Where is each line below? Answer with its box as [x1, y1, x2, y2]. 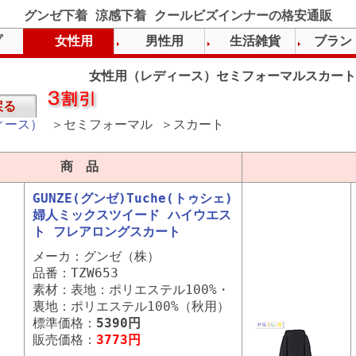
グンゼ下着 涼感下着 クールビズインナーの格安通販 [24, 8, 332, 23]
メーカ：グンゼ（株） [33, 249, 160, 264]
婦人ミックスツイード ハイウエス [33, 207, 231, 222]
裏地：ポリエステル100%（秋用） [33, 299, 230, 314]
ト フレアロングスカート [33, 224, 180, 239]
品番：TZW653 [33, 265, 118, 281]
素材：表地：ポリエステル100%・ [33, 282, 230, 297]
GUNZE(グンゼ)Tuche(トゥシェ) [33, 191, 233, 206]
